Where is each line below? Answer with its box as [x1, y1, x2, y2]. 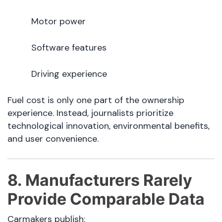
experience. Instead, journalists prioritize [7, 107, 173, 119]
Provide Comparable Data [7, 189, 205, 209]
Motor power [31, 15, 86, 28]
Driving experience [31, 68, 107, 80]
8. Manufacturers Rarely [7, 170, 192, 190]
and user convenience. [7, 133, 99, 145]
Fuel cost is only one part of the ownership [7, 94, 184, 107]
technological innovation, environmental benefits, [7, 120, 210, 132]
